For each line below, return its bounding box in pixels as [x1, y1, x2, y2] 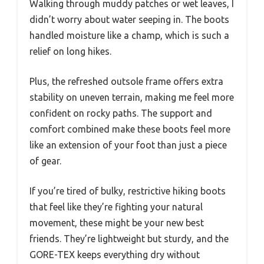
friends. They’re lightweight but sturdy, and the [29, 233, 229, 244]
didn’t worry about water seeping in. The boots [29, 14, 229, 25]
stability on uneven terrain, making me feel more [29, 92, 234, 103]
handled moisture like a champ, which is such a [29, 30, 229, 41]
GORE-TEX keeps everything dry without [29, 249, 200, 260]
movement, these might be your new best [29, 217, 204, 228]
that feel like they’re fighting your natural [29, 202, 203, 212]
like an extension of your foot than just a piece [29, 140, 227, 150]
